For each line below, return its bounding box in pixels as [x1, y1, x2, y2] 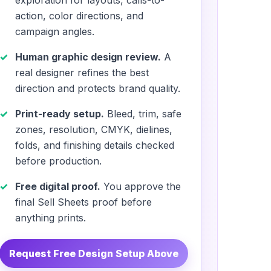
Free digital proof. [15, 180, 101, 193]
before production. [15, 155, 102, 168]
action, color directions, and [15, 10, 144, 22]
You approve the [100, 180, 181, 193]
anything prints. [15, 212, 87, 224]
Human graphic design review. [15, 51, 162, 64]
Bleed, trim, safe [104, 108, 182, 120]
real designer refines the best [15, 67, 149, 79]
